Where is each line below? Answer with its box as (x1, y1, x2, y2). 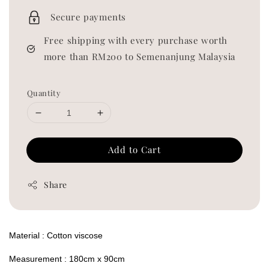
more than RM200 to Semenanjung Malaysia (43, 50, 235, 63)
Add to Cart (108, 144, 161, 156)
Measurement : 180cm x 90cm (9, 254, 125, 264)
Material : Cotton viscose (9, 231, 103, 241)
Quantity (27, 88, 61, 98)
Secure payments (50, 11, 126, 23)
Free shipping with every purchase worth (43, 34, 228, 47)
